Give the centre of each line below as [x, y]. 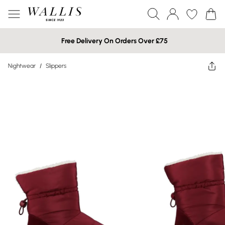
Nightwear [22, 66]
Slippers [56, 66]
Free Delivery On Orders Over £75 [115, 41]
